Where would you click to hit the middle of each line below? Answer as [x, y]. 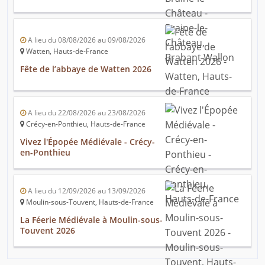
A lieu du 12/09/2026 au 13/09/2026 [86, 191]
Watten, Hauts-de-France [66, 51]
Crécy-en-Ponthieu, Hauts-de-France [85, 124]
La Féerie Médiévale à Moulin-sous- [91, 220]
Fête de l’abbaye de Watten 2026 [86, 69]
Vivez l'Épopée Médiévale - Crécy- [88, 142]
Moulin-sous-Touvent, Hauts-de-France [89, 202]
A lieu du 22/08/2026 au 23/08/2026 [86, 113]
